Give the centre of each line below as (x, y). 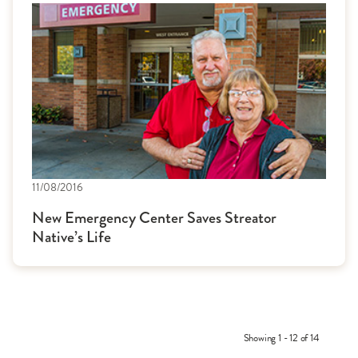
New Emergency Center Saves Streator (154, 218)
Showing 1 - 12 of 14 (281, 338)
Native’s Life (72, 237)
